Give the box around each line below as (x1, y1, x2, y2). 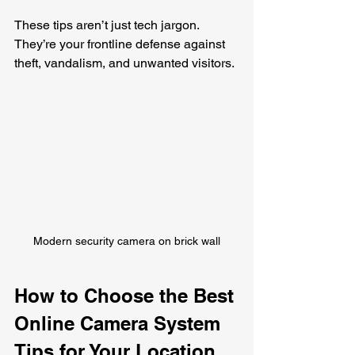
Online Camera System (14, 311, 226, 334)
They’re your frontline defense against (14, 36, 228, 52)
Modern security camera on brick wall (33, 234, 220, 247)
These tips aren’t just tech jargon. (14, 17, 202, 33)
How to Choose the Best (14, 284, 239, 307)
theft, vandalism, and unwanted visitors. (14, 55, 235, 71)
